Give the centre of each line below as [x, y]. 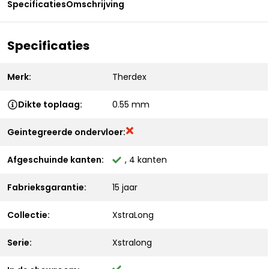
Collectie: [29, 215]
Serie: [20, 243]
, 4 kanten [146, 160]
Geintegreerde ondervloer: [66, 132]
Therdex [129, 77]
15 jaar [125, 187]
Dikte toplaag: [50, 104]
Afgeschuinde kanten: [56, 160]
